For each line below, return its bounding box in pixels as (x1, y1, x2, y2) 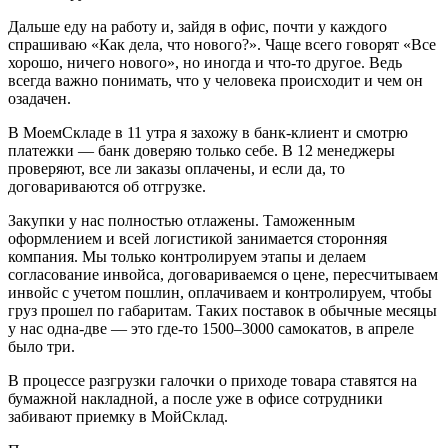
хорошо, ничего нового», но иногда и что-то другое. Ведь (8, 53, 402, 71)
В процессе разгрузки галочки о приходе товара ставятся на (8, 371, 417, 389)
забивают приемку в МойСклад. (8, 407, 228, 425)
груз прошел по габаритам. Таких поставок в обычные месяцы (8, 301, 437, 319)
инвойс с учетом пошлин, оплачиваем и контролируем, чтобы (8, 283, 432, 301)
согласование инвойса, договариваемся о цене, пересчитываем (8, 265, 438, 283)
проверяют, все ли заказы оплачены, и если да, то (8, 159, 345, 177)
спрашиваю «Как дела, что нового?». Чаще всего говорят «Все (8, 35, 436, 53)
